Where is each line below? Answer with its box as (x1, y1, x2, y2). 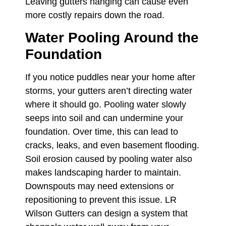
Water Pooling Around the (25, 30, 199, 46)
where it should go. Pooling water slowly (25, 99, 186, 110)
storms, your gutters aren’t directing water (25, 86, 192, 96)
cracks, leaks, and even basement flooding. (25, 140, 199, 151)
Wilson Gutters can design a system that (25, 208, 188, 219)
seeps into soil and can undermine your (25, 113, 183, 124)
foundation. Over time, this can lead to (25, 127, 178, 137)
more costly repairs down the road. (25, 10, 164, 20)
